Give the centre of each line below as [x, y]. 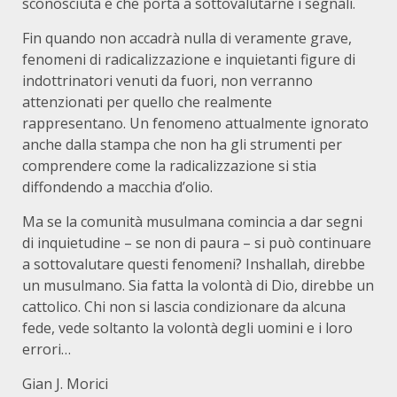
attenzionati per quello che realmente [147, 101]
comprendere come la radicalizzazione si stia [169, 165]
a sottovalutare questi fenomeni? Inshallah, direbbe [194, 264]
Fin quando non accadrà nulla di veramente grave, [187, 38]
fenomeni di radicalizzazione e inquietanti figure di [189, 59]
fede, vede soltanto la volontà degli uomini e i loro [187, 327]
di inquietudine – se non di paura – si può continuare [197, 242]
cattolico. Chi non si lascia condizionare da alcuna [184, 306]
